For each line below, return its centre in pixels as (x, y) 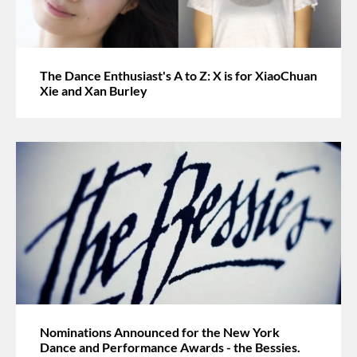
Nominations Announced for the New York (160, 331)
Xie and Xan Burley (94, 90)
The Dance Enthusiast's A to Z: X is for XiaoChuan (178, 75)
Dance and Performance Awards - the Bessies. (170, 347)
